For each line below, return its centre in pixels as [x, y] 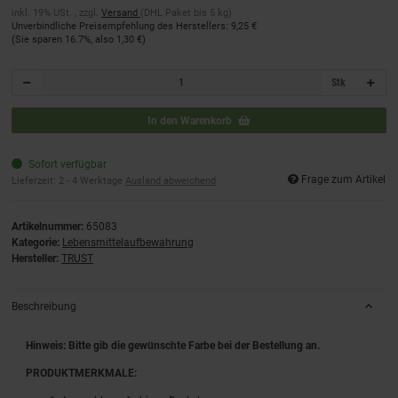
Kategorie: [37, 242]
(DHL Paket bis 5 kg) [186, 12]
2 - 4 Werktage [92, 181]
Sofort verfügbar [67, 165]
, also [103, 39]
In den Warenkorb [190, 120]
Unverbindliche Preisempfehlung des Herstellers [119, 26]
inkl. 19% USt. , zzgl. [56, 12]
